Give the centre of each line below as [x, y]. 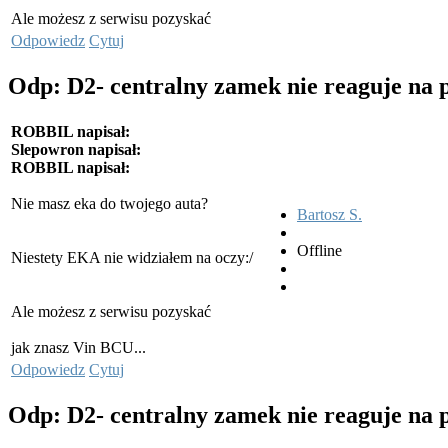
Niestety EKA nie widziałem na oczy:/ [132, 258]
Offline [319, 251]
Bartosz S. [329, 215]
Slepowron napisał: [76, 150]
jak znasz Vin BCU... [78, 348]
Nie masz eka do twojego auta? [109, 204]
